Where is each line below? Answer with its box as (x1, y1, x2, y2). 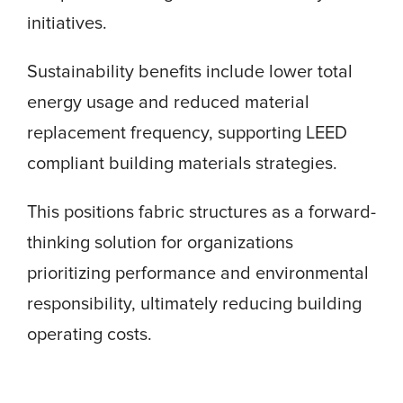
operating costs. (27, 324, 152, 346)
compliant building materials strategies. (27, 153, 337, 175)
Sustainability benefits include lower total (27, 61, 353, 84)
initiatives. (27, 13, 107, 35)
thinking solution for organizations (27, 232, 293, 255)
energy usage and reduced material (27, 92, 309, 114)
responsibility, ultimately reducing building (27, 293, 362, 316)
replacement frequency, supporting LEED (27, 122, 347, 145)
